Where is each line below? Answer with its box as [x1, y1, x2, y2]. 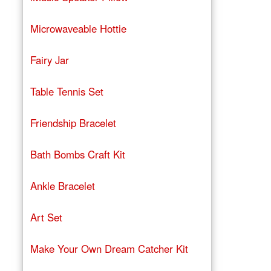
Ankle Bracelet [30, 178, 95, 194]
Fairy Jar [30, 53, 69, 68]
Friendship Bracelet [30, 116, 116, 131]
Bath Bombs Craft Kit [30, 147, 125, 162]
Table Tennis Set [30, 84, 103, 99]
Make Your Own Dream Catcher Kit [30, 241, 188, 256]
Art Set [30, 210, 62, 225]
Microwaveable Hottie [30, 21, 126, 36]
